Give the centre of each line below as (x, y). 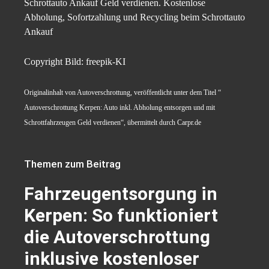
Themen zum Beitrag (72, 164)
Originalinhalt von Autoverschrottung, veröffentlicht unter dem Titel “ (122, 93)
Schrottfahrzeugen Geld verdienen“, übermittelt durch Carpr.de (113, 123)
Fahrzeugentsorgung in (121, 194)
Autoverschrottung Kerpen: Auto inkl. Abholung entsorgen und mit (119, 108)
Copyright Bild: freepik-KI (75, 62)
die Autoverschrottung (117, 237)
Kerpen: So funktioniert (121, 216)
